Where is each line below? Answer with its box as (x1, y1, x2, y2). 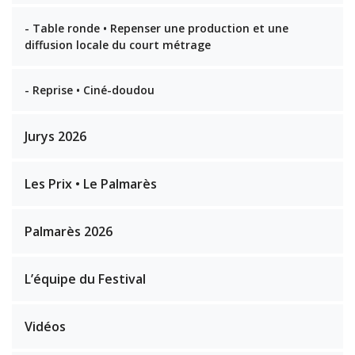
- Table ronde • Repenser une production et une (25, 21, 288, 36)
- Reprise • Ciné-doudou (25, 82, 155, 97)
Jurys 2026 (25, 128, 86, 145)
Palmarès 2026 (25, 223, 113, 240)
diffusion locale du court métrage (25, 37, 211, 52)
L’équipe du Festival (25, 270, 146, 288)
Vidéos (25, 318, 66, 335)
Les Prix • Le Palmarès (25, 175, 157, 193)
